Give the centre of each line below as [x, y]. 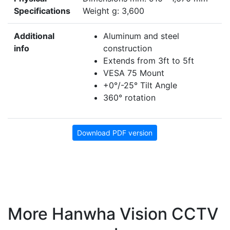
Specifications [42, 11]
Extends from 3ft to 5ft [149, 61]
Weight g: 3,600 [113, 11]
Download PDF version [115, 133]
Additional [34, 36]
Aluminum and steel [141, 36]
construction [128, 49]
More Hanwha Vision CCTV [113, 214]
